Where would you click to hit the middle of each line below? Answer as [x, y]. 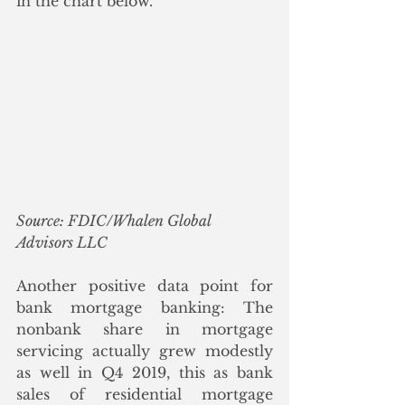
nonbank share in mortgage [145, 330]
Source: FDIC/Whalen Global [115, 221]
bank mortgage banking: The [145, 308]
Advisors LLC [62, 243]
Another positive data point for [145, 286]
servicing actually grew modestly [145, 351]
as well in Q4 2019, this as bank [145, 373]
